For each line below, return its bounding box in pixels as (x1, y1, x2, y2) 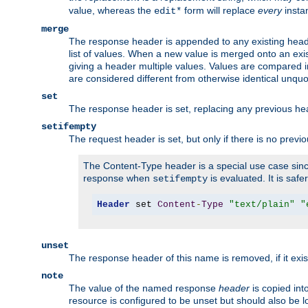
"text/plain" (228, 199, 295, 210)
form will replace (181, 5, 258, 16)
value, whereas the (69, 5, 154, 16)
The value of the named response (69, 283, 219, 294)
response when (83, 173, 153, 184)
